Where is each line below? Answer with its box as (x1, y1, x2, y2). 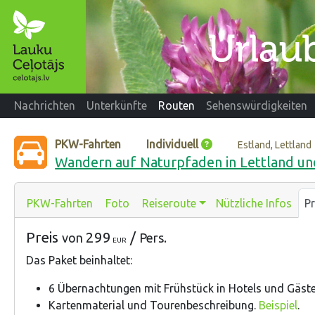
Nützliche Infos (215, 196, 292, 210)
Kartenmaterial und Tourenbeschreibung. (49, 298, 259, 311)
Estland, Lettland (238, 139, 312, 150)
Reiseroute (142, 196, 196, 210)
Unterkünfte (86, 99, 147, 112)
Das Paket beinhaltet (26, 253, 130, 266)
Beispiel (259, 298, 297, 311)
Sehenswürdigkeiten (206, 99, 307, 112)
